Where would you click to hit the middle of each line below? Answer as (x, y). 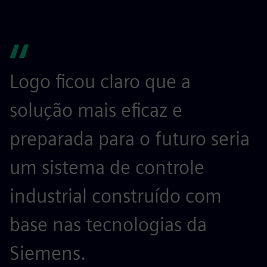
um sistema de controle (107, 167)
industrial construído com (116, 196)
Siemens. (48, 253)
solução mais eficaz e (96, 110)
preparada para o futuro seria (130, 139)
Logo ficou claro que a (100, 81)
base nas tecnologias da (108, 224)
